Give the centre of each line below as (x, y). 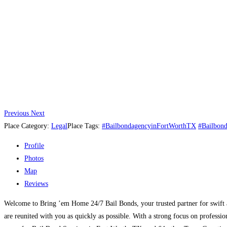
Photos (34, 158)
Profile (34, 145)
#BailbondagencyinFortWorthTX (149, 126)
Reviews (36, 183)
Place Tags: (85, 126)
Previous (16, 113)
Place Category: (28, 126)
